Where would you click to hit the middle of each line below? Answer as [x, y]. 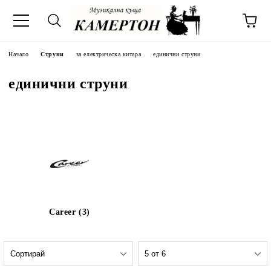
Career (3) [70, 212]
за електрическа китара [109, 54]
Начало [19, 54]
